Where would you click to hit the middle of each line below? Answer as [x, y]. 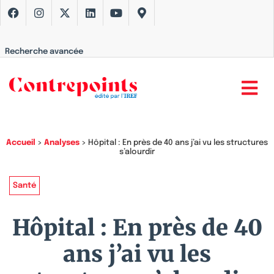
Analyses [62, 143]
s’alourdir [137, 152]
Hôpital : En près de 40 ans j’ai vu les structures [178, 143]
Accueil [21, 143]
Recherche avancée [44, 52]
